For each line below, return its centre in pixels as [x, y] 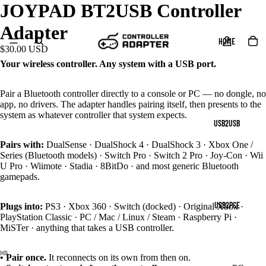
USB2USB [227, 123]
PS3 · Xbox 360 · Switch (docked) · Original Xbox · [143, 206]
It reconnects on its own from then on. [118, 257]
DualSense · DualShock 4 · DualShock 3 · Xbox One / [148, 144]
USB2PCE [227, 205]
